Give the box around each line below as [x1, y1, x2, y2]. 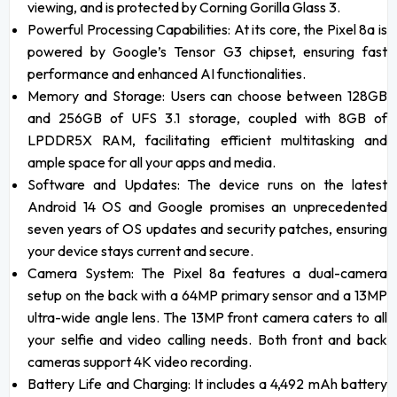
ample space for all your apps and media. [27, 153, 276, 172]
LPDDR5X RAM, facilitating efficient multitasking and [27, 131, 387, 150]
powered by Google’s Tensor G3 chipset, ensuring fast [27, 43, 387, 61]
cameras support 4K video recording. [27, 353, 253, 371]
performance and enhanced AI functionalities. [27, 65, 307, 83]
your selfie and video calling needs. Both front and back [27, 331, 387, 349]
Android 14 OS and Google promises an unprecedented [27, 198, 387, 216]
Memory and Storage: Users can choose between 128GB [27, 87, 387, 105]
